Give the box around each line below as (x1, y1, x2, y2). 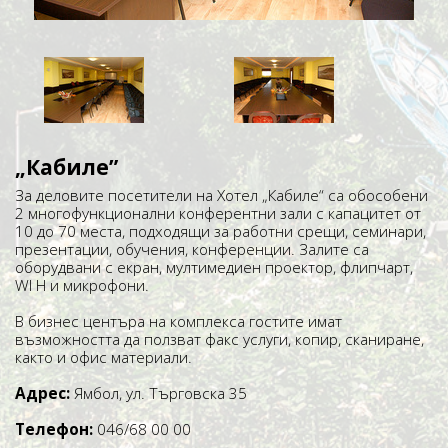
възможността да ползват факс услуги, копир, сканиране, (15, 328, 424, 350)
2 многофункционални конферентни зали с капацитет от (15, 202, 421, 224)
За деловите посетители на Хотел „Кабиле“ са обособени (15, 184, 428, 206)
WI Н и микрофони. (15, 274, 149, 296)
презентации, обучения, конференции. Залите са (15, 238, 369, 260)
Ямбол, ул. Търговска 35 (70, 382, 247, 404)
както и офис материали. (15, 346, 192, 368)
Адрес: (15, 382, 70, 404)
